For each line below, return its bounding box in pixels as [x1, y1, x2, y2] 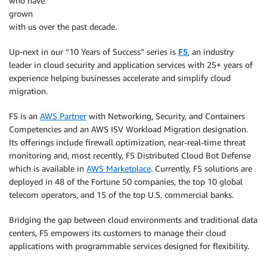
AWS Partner [40, 111, 86, 121]
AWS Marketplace [86, 163, 151, 173]
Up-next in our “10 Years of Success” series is [9, 46, 178, 57]
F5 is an [9, 111, 40, 121]
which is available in [9, 163, 86, 173]
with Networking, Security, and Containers [86, 111, 245, 121]
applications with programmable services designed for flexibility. [9, 241, 249, 251]
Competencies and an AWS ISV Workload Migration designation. [9, 124, 248, 134]
